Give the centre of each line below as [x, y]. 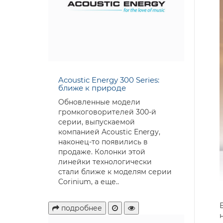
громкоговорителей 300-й [107, 112]
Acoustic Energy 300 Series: [109, 80]
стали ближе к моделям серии [115, 171]
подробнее [82, 208]
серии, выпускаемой [97, 122]
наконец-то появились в [103, 142]
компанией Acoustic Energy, [109, 132]
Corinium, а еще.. [89, 181]
